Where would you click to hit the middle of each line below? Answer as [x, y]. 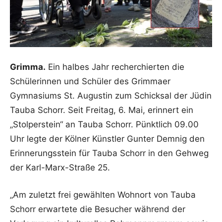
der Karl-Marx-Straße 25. [60, 167]
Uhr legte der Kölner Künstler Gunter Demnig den [107, 139]
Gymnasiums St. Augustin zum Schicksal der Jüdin [111, 96]
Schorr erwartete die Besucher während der [98, 209]
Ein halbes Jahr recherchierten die [115, 67]
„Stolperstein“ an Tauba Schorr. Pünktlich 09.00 [104, 124]
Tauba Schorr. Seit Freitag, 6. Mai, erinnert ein [102, 110]
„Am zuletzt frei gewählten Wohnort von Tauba [103, 195]
